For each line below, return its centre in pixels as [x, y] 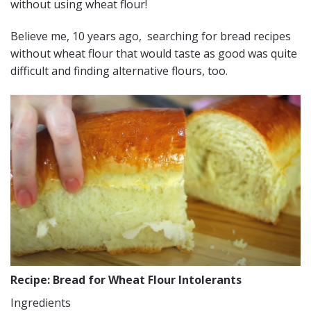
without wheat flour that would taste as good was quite [154, 53]
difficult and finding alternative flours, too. [119, 70]
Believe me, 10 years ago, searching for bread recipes [151, 36]
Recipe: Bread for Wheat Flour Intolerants [126, 279]
